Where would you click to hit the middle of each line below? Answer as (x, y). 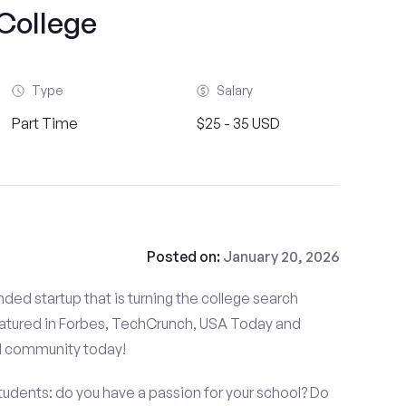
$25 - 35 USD (238, 123)
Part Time (45, 123)
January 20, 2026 (281, 256)
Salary (235, 90)
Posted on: (184, 256)
